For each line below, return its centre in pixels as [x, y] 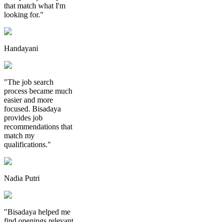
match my [19, 135]
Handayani [21, 48]
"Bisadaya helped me [37, 212]
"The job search [29, 82]
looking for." [24, 14]
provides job [23, 117]
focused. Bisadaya [32, 109]
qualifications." [28, 144]
